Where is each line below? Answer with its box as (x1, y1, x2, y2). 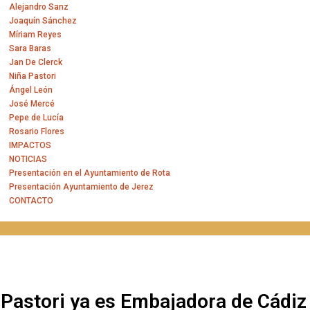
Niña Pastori (9, 71, 57, 81)
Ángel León (9, 84, 53, 95)
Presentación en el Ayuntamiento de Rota (9, 167, 171, 178)
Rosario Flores (9, 126, 65, 136)
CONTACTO (9, 195, 54, 206)
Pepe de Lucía (9, 112, 64, 122)
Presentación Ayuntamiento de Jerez (9, 181, 154, 192)
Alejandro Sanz (9, 1, 69, 12)
